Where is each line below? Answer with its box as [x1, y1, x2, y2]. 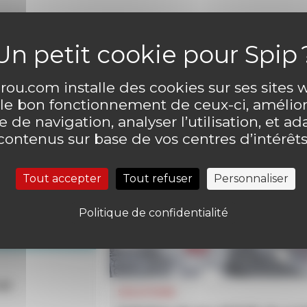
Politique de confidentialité [78, 206, 228, 219]
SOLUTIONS [118, 286, 175, 298]
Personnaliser [214, 171, 289, 185]
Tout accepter [23, 171, 102, 185]
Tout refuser [123, 171, 193, 185]
